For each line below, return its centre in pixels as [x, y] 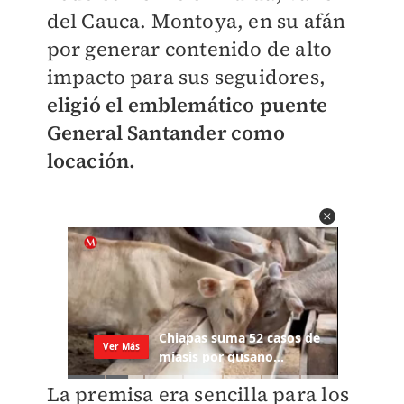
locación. [93, 161]
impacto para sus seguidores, [186, 77]
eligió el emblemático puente [187, 105]
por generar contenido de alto [189, 49]
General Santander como [165, 133]
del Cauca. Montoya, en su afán [196, 21]
